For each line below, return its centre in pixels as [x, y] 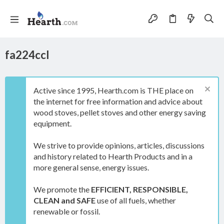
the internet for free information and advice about [118, 101]
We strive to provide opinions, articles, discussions [119, 145]
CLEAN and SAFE [64, 200]
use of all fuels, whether [136, 200]
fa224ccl [27, 55]
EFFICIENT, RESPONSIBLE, [139, 189]
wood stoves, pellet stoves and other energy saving [120, 112]
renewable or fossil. [67, 211]
